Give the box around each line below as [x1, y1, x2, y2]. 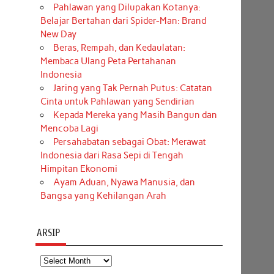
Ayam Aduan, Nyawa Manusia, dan [53, 177, 195, 188]
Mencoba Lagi [40, 123, 98, 135]
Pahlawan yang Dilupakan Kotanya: [53, 2, 201, 13]
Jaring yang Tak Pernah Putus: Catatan [53, 83, 212, 94]
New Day [40, 29, 76, 40]
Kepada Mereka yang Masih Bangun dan [53, 109, 217, 121]
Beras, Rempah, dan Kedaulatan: [53, 42, 185, 54]
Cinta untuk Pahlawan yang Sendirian [40, 96, 194, 108]
